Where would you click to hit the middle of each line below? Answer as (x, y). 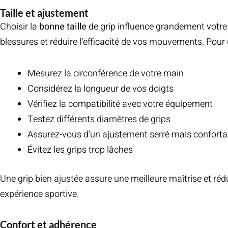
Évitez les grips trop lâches (80, 150)
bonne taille (63, 27)
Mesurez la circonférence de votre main (106, 73)
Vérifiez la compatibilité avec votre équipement (120, 104)
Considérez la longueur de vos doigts (101, 89)
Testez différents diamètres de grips (99, 119)
